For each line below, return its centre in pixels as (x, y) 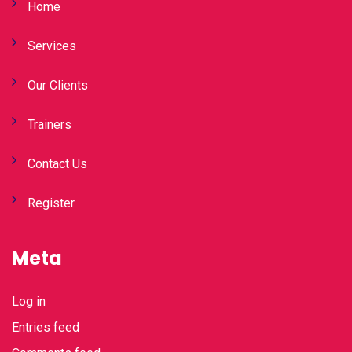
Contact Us (57, 164)
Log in (29, 302)
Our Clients (58, 86)
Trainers (49, 125)
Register (51, 203)
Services (52, 46)
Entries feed (46, 328)
